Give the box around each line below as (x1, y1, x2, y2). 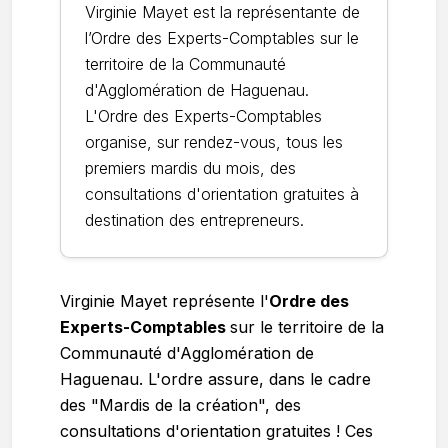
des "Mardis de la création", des (60, 395, 301, 415)
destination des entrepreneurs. (85, 210, 304, 230)
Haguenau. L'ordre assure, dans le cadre (60, 369, 371, 389)
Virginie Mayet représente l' (60, 291, 269, 311)
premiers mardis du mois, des (85, 158, 296, 178)
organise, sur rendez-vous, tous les (85, 132, 343, 152)
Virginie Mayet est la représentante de (85, 2, 360, 22)
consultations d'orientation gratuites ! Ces (60, 421, 373, 441)
